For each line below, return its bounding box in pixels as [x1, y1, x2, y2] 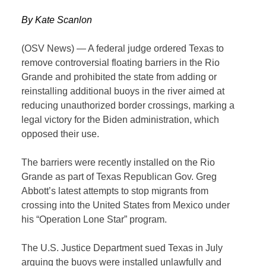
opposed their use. [21, 129, 100, 140]
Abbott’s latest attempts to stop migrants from [21, 186, 209, 197]
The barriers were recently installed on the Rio [21, 157, 216, 168]
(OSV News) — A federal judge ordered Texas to [21, 43, 224, 54]
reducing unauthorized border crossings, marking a [21, 100, 235, 111]
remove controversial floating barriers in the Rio [21, 58, 220, 68]
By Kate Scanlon [21, 15, 93, 26]
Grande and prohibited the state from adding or [21, 72, 217, 83]
